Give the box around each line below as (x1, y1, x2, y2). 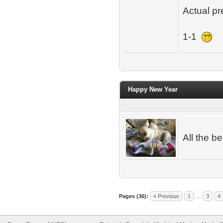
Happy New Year (128, 86, 178, 93)
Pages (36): (119, 193, 148, 199)
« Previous (153, 193, 179, 199)
